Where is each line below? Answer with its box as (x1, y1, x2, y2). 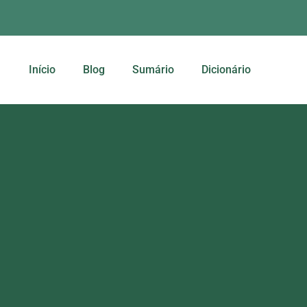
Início (29, 63, 56, 76)
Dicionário (201, 63, 251, 76)
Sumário (132, 63, 174, 76)
